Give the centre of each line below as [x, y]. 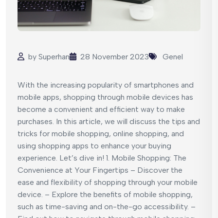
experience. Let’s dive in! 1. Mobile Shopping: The [102, 158]
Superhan [54, 56]
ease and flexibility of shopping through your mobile [108, 182]
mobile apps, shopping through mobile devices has [105, 97]
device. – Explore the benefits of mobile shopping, [105, 194]
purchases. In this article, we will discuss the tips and [109, 121]
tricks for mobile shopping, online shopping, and [101, 133]
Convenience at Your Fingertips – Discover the [100, 170]
